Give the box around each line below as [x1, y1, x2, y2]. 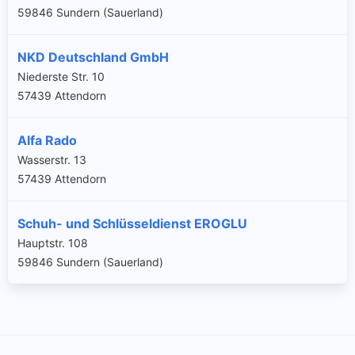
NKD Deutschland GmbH [17, 48, 169, 65]
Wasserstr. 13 [17, 152, 86, 166]
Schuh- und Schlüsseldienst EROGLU [17, 215, 247, 231]
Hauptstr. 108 [17, 235, 88, 250]
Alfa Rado [17, 132, 77, 148]
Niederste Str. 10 [17, 69, 105, 83]
